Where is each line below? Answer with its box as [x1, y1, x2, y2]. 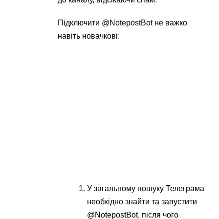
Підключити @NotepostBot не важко [58, 19, 188, 27]
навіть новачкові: [58, 32, 120, 41]
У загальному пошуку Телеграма [87, 184, 205, 193]
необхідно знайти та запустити [87, 197, 197, 206]
